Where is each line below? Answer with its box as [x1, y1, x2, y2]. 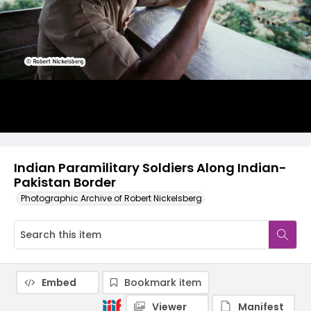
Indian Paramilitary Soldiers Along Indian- [14, 159, 287, 176]
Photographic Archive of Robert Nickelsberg [21, 192, 202, 204]
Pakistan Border [14, 174, 116, 191]
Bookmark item [124, 276, 201, 289]
